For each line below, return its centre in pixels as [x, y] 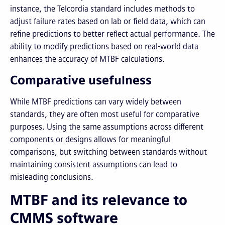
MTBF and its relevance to [99, 200]
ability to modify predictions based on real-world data [104, 46]
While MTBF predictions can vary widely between [96, 102]
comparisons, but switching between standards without [108, 152]
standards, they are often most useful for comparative [105, 114]
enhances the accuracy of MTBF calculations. [87, 59]
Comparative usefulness [81, 80]
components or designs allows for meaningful [90, 139]
